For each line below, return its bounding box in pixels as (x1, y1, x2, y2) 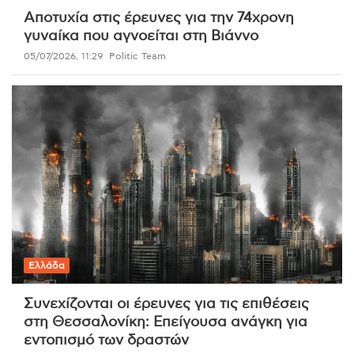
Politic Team (109, 51, 166, 62)
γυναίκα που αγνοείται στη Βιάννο (24, 29, 258, 44)
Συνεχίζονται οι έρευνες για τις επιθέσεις (24, 296, 309, 311)
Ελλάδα (28, 260, 65, 270)
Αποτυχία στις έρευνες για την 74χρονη (24, 11, 294, 26)
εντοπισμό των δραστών (24, 333, 189, 348)
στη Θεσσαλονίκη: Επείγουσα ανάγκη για (24, 314, 307, 330)
